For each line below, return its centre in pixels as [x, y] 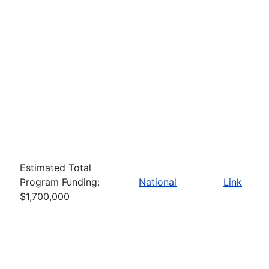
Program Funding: [60, 182]
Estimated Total [56, 167]
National [158, 182]
